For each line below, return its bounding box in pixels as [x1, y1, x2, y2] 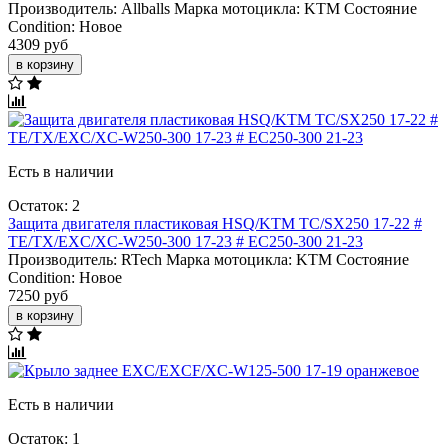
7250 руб [8, 286, 68, 304]
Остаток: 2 [8, 196, 80, 214]
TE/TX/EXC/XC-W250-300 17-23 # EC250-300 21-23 [8, 232, 363, 250]
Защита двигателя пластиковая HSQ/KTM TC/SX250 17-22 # [8, 214, 422, 232]
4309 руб [8, 35, 68, 53]
